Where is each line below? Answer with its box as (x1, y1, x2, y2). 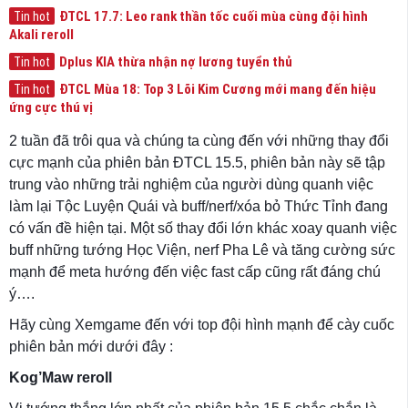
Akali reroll (9, 26, 74, 43)
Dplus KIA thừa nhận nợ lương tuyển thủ (59, 54, 292, 70)
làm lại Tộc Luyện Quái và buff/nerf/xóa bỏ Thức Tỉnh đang (9, 199, 388, 214)
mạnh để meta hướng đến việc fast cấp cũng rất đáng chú (9, 264, 381, 280)
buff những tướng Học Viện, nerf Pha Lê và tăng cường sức (9, 242, 395, 258)
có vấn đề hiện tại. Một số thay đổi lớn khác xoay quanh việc (9, 220, 397, 236)
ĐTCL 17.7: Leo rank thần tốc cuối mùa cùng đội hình (59, 8, 368, 25)
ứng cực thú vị (9, 99, 93, 116)
